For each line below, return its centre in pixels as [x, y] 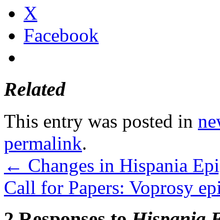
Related [35, 89]
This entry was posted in [101, 121]
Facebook [61, 35]
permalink [43, 143]
